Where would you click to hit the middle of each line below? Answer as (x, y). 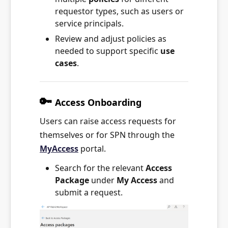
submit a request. (89, 192)
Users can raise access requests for (108, 121)
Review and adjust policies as (111, 38)
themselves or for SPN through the (107, 135)
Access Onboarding (98, 102)
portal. (93, 148)
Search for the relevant (100, 168)
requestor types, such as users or (119, 11)
